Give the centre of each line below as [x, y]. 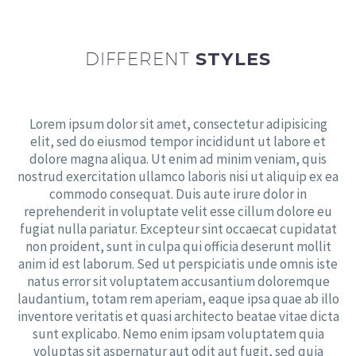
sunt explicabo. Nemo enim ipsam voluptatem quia [178, 334]
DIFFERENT [138, 59]
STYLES [230, 59]
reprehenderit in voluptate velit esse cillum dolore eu [178, 212]
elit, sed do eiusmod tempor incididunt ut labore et [178, 142]
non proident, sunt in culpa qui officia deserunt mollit [178, 247]
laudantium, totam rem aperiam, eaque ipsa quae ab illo [178, 299]
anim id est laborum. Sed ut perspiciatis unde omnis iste [178, 264]
